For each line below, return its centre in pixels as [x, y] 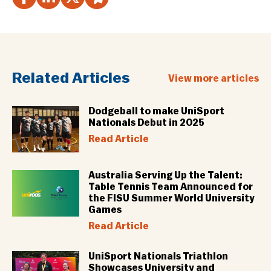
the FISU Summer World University [171, 198]
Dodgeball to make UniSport [156, 111]
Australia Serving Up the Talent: [165, 175]
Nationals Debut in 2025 [146, 123]
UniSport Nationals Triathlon [158, 256]
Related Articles [71, 78]
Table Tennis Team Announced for [171, 187]
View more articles [214, 79]
